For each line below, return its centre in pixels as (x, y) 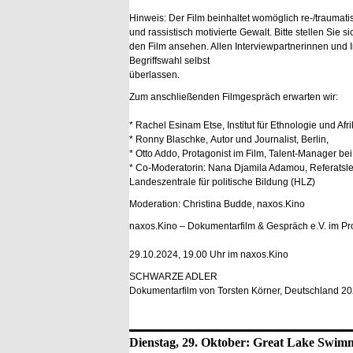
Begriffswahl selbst (169, 61)
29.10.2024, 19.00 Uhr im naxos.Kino (209, 255)
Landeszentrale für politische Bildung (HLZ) (222, 182)
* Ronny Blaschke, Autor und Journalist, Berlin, (229, 139)
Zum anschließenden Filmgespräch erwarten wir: (234, 97)
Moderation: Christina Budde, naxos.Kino (217, 204)
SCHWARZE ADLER (173, 277)
